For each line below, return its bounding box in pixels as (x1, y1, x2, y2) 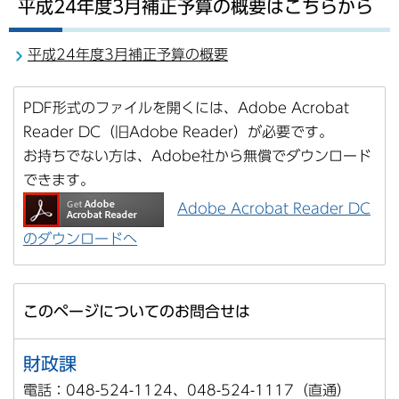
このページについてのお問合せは (23, 303, 250, 319)
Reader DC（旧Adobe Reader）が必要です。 (23, 124, 333, 139)
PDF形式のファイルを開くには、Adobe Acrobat (23, 100, 349, 115)
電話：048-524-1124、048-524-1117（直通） (23, 382, 351, 397)
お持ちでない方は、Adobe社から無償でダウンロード (23, 148, 371, 163)
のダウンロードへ (23, 231, 137, 246)
